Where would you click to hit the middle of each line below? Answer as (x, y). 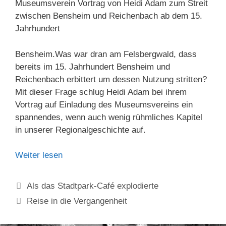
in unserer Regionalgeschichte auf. (80, 130)
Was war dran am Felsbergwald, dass (126, 54)
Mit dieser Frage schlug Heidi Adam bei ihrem (101, 92)
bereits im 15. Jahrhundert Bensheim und (93, 67)
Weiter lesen (39, 155)
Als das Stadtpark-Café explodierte (93, 186)
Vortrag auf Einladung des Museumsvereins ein (104, 104)
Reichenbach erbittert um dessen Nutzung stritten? (111, 79)
